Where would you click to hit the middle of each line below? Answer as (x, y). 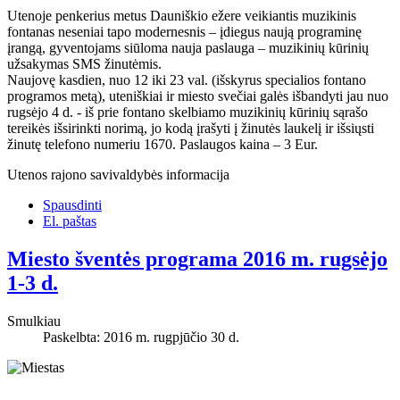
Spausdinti (72, 205)
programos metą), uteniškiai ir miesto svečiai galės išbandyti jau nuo (198, 96)
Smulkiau (34, 321)
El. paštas (70, 221)
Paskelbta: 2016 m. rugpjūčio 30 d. (141, 337)
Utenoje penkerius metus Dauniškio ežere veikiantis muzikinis (182, 16)
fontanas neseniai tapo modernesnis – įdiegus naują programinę (184, 32)
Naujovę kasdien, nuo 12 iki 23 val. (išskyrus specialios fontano (187, 80)
